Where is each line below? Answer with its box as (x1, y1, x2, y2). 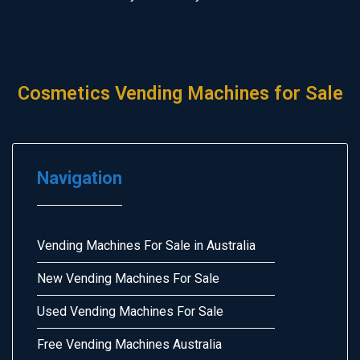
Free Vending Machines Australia (37, 337, 222, 352)
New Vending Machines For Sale (37, 271, 219, 286)
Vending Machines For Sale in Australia (37, 238, 256, 253)
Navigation (37, 168, 122, 188)
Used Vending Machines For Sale (37, 304, 223, 319)
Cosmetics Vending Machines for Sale (17, 82, 343, 104)
